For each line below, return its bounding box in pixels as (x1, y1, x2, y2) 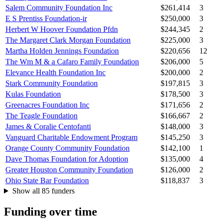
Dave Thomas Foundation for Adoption (5, 155, 128, 164)
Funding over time (4, 205, 97, 218)
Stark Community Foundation (5, 79, 98, 88)
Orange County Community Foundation (5, 144, 130, 153)
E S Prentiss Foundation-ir (5, 14, 87, 23)
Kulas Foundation (5, 90, 61, 99)
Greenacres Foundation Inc (5, 101, 89, 110)
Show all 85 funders (12, 187, 75, 195)
